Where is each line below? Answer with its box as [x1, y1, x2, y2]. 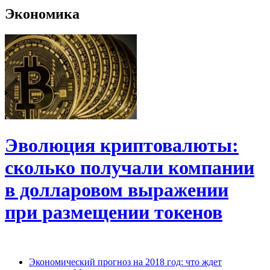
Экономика [5, 5, 80, 22]
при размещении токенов [5, 201, 222, 223]
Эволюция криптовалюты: [5, 134, 239, 156]
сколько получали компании [5, 157, 254, 178]
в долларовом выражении [5, 179, 228, 201]
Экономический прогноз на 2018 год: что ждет [29, 257, 222, 268]
